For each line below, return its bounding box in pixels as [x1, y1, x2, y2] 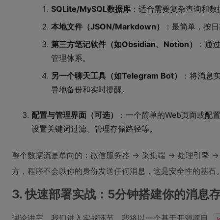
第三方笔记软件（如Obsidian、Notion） [51, 39, 197, 49]
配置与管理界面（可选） [31, 110, 118, 120]
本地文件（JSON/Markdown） [51, 22, 164, 31]
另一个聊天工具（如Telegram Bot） [51, 71, 182, 81]
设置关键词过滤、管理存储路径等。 [31, 124, 157, 134]
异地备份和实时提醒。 [51, 84, 130, 94]
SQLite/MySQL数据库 [51, 4, 131, 14]
